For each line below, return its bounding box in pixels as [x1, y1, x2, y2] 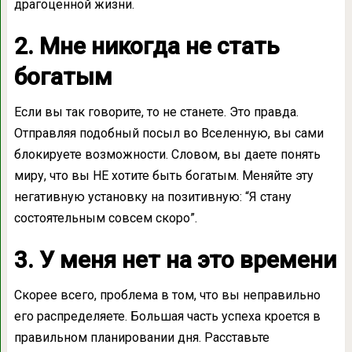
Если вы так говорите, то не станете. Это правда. [13, 104, 299, 119]
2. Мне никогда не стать [13, 31, 280, 60]
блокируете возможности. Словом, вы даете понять [13, 146, 321, 162]
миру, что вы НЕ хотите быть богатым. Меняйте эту [13, 167, 313, 183]
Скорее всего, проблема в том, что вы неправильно [13, 287, 321, 302]
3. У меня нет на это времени [13, 245, 336, 273]
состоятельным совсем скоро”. [13, 210, 197, 225]
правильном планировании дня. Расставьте [13, 329, 269, 345]
